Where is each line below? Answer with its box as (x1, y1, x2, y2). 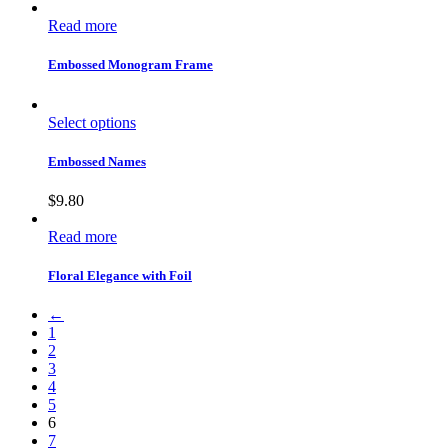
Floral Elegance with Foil (48, 268, 192, 284)
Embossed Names (48, 153, 146, 169)
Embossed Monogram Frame (48, 57, 213, 73)
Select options (48, 113, 136, 131)
